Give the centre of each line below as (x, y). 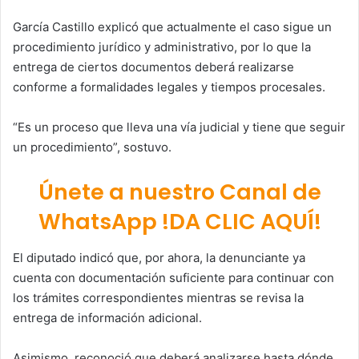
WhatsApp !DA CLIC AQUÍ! (179, 222)
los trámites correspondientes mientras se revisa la (158, 297)
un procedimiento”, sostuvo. (92, 147)
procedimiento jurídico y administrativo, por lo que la (162, 47)
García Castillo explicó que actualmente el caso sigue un (172, 27)
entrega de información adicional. (107, 317)
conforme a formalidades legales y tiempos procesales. (169, 87)
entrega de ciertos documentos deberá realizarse (153, 67)
